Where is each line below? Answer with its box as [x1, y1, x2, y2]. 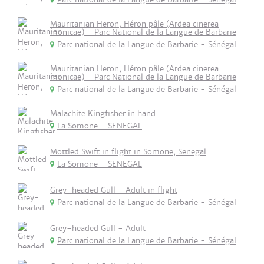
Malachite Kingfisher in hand [50, 108, 156, 118]
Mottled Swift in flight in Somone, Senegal [50, 147, 206, 157]
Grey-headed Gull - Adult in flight [50, 185, 177, 195]
